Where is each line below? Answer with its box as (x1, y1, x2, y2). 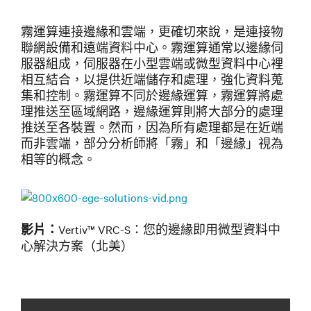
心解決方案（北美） (21, 238, 133, 254)
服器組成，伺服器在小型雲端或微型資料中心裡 (21, 56, 283, 72)
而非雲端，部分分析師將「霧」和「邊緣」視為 (21, 135, 283, 151)
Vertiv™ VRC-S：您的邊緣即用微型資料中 (58, 221, 280, 237)
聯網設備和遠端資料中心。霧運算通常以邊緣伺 (21, 40, 283, 56)
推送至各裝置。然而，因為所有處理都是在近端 (21, 119, 283, 135)
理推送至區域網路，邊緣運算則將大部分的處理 (21, 103, 283, 119)
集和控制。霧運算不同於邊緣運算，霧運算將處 (21, 87, 283, 103)
